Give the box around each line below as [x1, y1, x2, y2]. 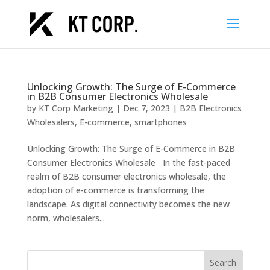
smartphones [134, 116, 187, 128]
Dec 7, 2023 [122, 102, 170, 114]
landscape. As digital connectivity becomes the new [27, 198, 230, 210]
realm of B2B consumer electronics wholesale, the [27, 171, 226, 182]
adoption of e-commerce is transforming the [27, 184, 204, 196]
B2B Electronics [179, 102, 242, 114]
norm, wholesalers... [27, 212, 105, 224]
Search [210, 256, 237, 268]
